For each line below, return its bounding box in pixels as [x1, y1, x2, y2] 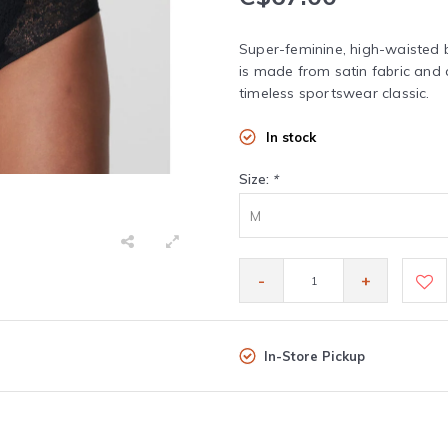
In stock [266, 129, 316, 146]
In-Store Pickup [264, 347, 365, 364]
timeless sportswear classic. [239, 84, 430, 103]
